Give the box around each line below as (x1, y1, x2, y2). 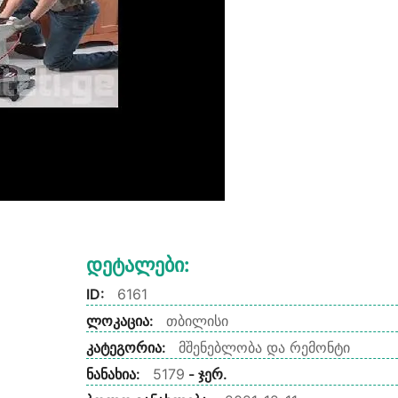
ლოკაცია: (85, 311, 157, 330)
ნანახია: (85, 364, 144, 383)
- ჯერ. (184, 364, 227, 383)
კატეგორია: (85, 338, 170, 356)
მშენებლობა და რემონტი (178, 338, 350, 356)
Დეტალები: (85, 252, 190, 276)
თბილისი (165, 311, 228, 330)
